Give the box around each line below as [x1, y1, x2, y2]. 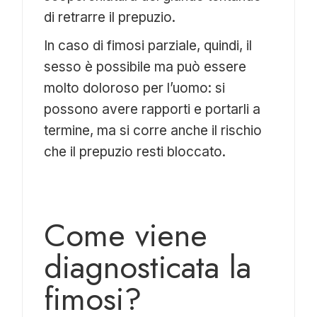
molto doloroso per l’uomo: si [44, 79, 226, 96]
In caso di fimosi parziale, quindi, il [44, 37, 253, 54]
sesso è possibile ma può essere [44, 58, 247, 75]
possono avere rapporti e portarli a [44, 100, 261, 117]
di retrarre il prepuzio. [44, 8, 176, 25]
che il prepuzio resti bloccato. [44, 143, 226, 160]
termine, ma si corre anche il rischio [44, 122, 263, 139]
